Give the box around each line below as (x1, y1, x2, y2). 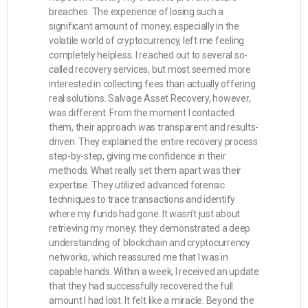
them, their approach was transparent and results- (49, 122, 259, 133)
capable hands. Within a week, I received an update (49, 266, 259, 277)
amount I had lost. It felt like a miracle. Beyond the (49, 295, 254, 306)
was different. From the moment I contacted (49, 107, 234, 118)
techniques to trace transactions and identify (49, 194, 236, 205)
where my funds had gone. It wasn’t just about (49, 208, 241, 219)
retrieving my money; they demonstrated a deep (49, 223, 251, 234)
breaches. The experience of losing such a (49, 6, 224, 17)
